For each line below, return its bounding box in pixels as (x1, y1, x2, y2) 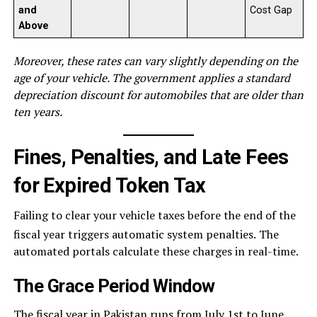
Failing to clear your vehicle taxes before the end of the (13, 207, 296, 223)
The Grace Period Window (13, 275, 215, 296)
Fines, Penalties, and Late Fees (13, 144, 289, 169)
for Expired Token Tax (13, 173, 206, 197)
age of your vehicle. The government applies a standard (13, 69, 290, 86)
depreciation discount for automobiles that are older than (13, 86, 304, 103)
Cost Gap (249, 4, 292, 16)
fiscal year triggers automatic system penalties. (13, 226, 256, 242)
